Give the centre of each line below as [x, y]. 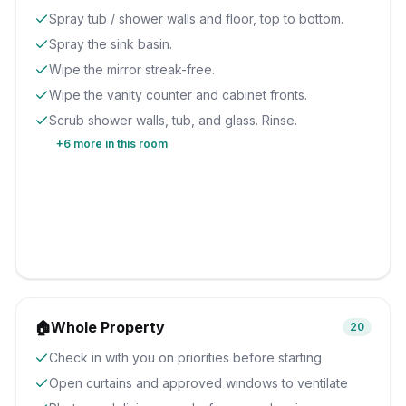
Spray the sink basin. [111, 44]
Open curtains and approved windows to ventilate [199, 383]
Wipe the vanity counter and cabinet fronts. [179, 95]
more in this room [120, 144]
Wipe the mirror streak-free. [132, 69]
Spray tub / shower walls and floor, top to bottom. [197, 19]
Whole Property [108, 327]
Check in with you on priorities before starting [186, 358]
